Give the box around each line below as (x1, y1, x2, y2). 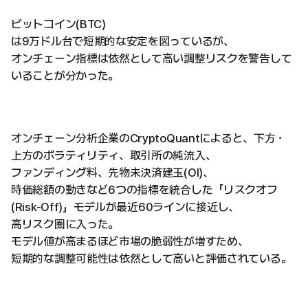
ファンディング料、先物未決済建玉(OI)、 (11, 166, 214, 180)
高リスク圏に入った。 (11, 217, 119, 232)
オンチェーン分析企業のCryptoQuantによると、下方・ (11, 131, 286, 146)
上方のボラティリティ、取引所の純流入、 (11, 148, 217, 163)
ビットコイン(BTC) (11, 17, 106, 32)
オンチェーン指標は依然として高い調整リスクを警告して (11, 52, 292, 66)
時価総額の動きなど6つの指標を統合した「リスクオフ (11, 183, 278, 197)
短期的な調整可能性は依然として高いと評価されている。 (11, 252, 292, 266)
